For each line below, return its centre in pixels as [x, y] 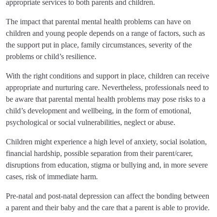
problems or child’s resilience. [51, 56]
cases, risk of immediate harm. [52, 177]
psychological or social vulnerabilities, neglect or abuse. [91, 122]
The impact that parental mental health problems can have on [98, 22]
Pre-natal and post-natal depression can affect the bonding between [108, 196]
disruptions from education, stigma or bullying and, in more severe [107, 165]
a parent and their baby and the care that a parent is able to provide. [108, 208]
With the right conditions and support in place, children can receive [108, 76]
